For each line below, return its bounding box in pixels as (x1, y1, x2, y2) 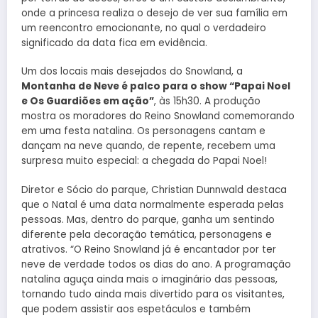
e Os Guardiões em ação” (21, 94, 154, 109)
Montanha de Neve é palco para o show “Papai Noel (21, 79, 290, 94)
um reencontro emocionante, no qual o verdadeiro (21, 21, 266, 35)
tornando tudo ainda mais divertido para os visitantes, (21, 287, 285, 301)
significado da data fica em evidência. (21, 36, 207, 50)
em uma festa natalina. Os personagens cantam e (21, 124, 265, 138)
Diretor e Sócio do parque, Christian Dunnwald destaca (21, 182, 287, 197)
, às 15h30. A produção (154, 94, 261, 109)
